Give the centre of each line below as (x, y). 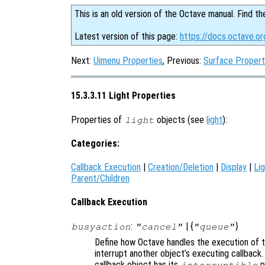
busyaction (101, 226)
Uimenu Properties (128, 61)
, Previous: (183, 61)
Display (234, 167)
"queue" (214, 226)
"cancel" (159, 226)
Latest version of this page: (127, 36)
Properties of (98, 119)
